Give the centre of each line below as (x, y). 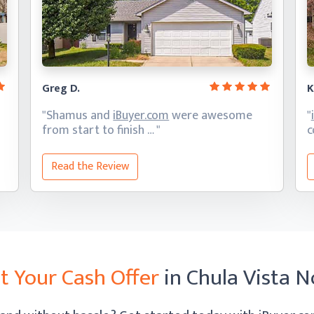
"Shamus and (78, 116)
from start (73, 130)
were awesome (211, 116)
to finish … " (132, 130)
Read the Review (90, 166)
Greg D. (61, 89)
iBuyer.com (141, 116)
